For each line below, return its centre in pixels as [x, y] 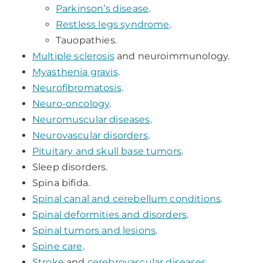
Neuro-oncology [71, 104]
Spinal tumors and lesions [94, 230]
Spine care [58, 246]
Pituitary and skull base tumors [107, 151]
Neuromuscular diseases [91, 119]
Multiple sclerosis [73, 56]
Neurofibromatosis [77, 88]
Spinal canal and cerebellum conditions [127, 199]
